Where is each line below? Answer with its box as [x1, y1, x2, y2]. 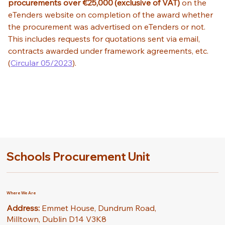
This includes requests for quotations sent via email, [8, 33, 202, 44]
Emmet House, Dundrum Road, [40, 203, 157, 213]
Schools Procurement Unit [7, 149, 151, 164]
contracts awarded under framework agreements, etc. [8, 45, 211, 56]
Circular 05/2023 [11, 57, 73, 68]
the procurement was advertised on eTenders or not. [8, 21, 208, 32]
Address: [7, 203, 40, 213]
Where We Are [7, 190, 36, 196]
